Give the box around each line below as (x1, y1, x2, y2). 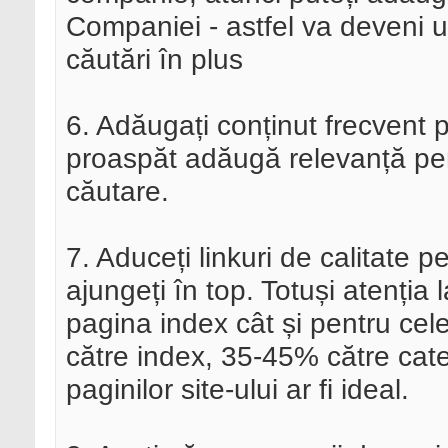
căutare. (66, 175, 169, 208)
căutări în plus (66, 43, 243, 76)
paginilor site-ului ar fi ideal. (66, 373, 409, 406)
